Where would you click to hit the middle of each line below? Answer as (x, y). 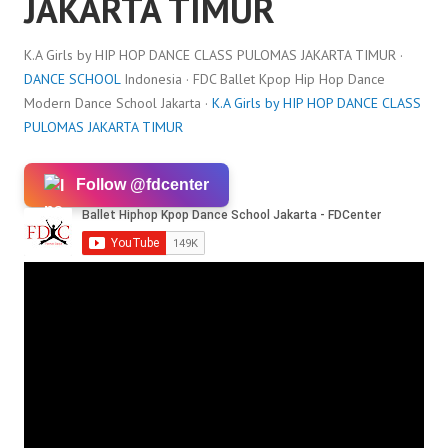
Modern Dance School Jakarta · (118, 103)
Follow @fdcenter (142, 184)
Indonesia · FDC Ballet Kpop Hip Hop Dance (252, 79)
